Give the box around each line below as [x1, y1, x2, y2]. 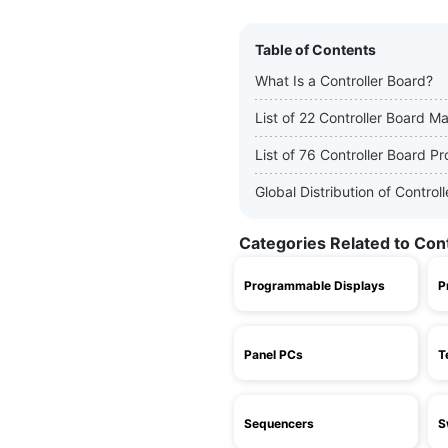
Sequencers [244, 416, 314, 431]
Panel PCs [244, 347, 303, 362]
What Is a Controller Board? [255, 72, 433, 89]
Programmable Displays [244, 278, 385, 293]
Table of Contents [255, 41, 376, 58]
